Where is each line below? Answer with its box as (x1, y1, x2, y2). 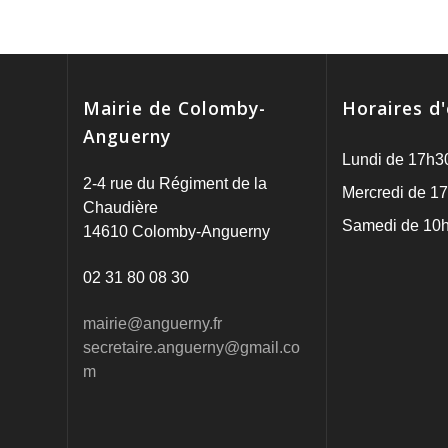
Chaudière (83, 199, 159, 216)
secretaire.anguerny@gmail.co (83, 339, 301, 356)
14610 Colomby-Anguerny (83, 223, 271, 240)
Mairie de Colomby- (83, 96, 267, 120)
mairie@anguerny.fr (83, 315, 223, 332)
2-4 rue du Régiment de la (83, 175, 268, 192)
